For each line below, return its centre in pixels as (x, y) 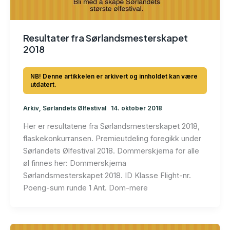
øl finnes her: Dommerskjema (74, 164)
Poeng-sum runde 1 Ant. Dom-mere (85, 188)
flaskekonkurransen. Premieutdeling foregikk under (112, 139)
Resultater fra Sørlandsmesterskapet (105, 38)
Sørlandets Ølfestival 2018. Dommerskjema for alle (111, 151)
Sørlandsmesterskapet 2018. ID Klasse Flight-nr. (107, 176)
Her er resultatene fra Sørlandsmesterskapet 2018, (111, 127)
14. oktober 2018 (136, 109)
